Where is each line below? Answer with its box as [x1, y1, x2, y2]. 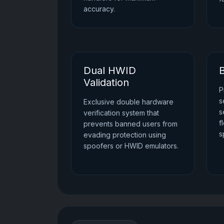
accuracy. [83, 4, 115, 13]
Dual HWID [83, 64, 136, 76]
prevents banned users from [83, 119, 178, 128]
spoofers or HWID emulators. [83, 141, 179, 150]
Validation [83, 76, 129, 88]
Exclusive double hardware [83, 97, 174, 106]
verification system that [83, 108, 159, 117]
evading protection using [83, 130, 166, 139]
